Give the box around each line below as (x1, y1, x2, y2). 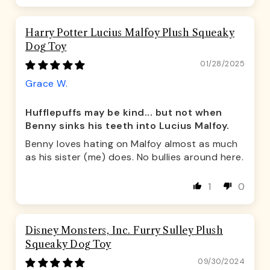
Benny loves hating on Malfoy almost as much (25, 137, 238, 151)
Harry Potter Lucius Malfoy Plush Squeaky (25, 27, 234, 39)
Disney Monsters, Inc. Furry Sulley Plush (25, 224, 223, 237)
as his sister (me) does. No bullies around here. (25, 151, 243, 164)
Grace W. (25, 77, 67, 90)
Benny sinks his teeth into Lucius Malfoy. (25, 119, 230, 133)
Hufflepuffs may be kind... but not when (25, 106, 222, 119)
